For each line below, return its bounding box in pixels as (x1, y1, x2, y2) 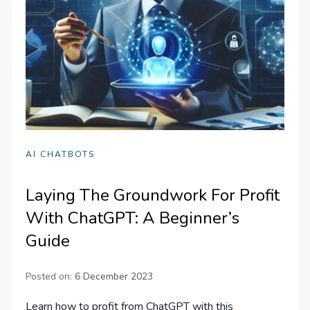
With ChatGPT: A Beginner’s (26, 207, 240, 230)
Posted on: (26, 270, 75, 284)
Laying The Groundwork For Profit (26, 184, 280, 207)
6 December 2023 (75, 270, 154, 284)
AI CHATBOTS (26, 149, 95, 161)
